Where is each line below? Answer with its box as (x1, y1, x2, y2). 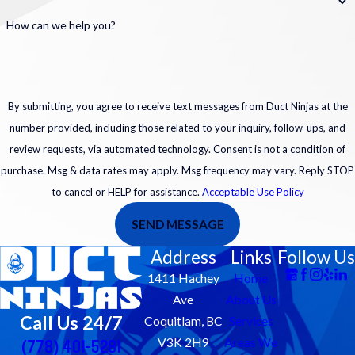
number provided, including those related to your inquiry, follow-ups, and (10, 120, 345, 134)
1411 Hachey (147, 271, 219, 286)
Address (150, 246, 216, 269)
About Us (225, 292, 277, 307)
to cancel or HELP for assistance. (51, 185, 202, 198)
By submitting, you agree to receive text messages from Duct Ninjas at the (7, 99, 348, 113)
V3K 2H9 (157, 335, 209, 350)
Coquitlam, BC (143, 314, 223, 329)
